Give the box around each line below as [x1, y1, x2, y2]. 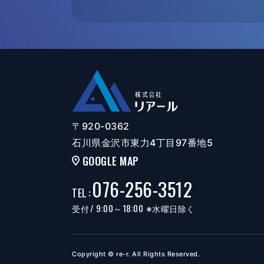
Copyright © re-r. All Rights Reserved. [72, 250, 200, 258]
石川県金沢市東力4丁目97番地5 [72, 137, 213, 148]
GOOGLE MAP [82, 153, 139, 169]
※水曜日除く [143, 204, 195, 214]
